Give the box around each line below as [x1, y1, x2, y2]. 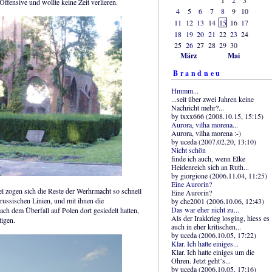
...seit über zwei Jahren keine [171, 93, 254, 104]
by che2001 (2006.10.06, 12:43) [171, 195, 264, 206]
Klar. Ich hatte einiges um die [171, 246, 254, 257]
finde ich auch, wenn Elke [171, 153, 245, 163]
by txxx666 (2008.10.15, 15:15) [171, 110, 263, 121]
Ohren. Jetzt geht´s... [171, 255, 231, 265]
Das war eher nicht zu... [171, 204, 239, 214]
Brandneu [173, 67, 222, 78]
